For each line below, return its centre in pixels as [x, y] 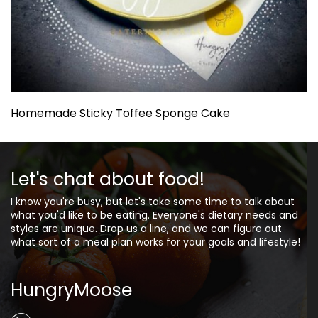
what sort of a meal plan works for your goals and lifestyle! [155, 242]
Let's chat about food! [108, 179]
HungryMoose [71, 290]
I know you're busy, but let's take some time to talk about [153, 202]
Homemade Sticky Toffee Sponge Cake [120, 113]
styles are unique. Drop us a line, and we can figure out [146, 229]
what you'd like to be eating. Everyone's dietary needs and [154, 215]
